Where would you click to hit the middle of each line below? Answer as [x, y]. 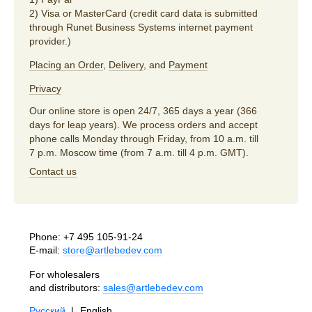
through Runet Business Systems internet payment [141, 27]
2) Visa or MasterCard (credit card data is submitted [143, 13]
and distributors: [66, 287]
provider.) [50, 41]
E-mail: [46, 250]
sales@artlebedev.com [153, 287]
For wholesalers [64, 274]
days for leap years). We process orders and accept [143, 124]
